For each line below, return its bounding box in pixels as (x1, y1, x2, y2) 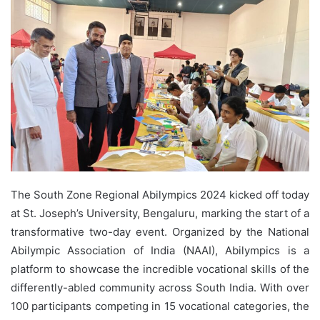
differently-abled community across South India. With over (11, 280, 309, 294)
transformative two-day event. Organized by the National (11, 224, 309, 239)
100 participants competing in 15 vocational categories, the (11, 299, 309, 313)
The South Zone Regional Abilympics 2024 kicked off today (11, 187, 309, 201)
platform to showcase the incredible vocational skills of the (11, 261, 309, 276)
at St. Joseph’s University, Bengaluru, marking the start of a (11, 206, 309, 220)
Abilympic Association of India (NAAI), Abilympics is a (11, 243, 309, 257)
